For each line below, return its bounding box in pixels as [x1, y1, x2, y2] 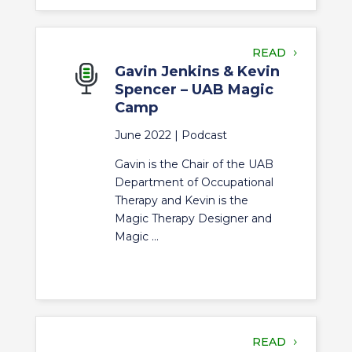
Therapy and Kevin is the [114, 193, 248, 207]
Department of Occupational [114, 175, 273, 189]
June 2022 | [114, 128, 181, 142]
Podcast [181, 128, 227, 142]
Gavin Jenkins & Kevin [114, 63, 280, 80]
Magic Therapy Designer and [114, 211, 272, 225]
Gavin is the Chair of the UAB [114, 157, 273, 171]
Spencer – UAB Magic [114, 81, 273, 98]
